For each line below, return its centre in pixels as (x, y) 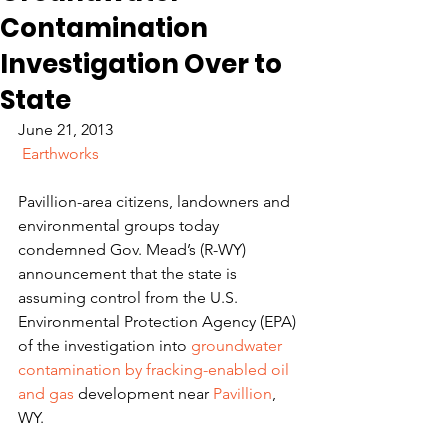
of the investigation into (104, 345)
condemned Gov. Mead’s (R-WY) (134, 249)
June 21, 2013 (65, 129)
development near (143, 393)
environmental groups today (120, 225)
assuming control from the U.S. (130, 297)
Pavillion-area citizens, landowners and (156, 201)
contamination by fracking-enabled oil (155, 369)
